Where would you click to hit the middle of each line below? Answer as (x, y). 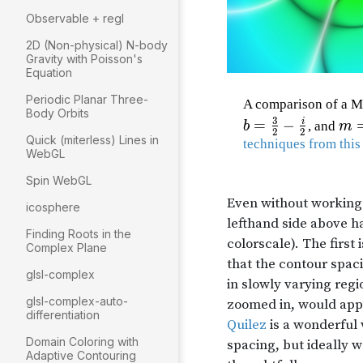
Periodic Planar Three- (87, 99)
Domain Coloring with (82, 342)
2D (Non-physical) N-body (97, 45)
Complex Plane (66, 248)
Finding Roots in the (79, 234)
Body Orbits (58, 113)
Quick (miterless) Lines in (92, 140)
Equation (49, 73)
